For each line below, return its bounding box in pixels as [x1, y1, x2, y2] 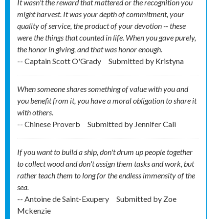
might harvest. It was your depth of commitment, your [17, 9, 184, 19]
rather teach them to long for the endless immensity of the [17, 171, 195, 180]
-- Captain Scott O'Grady [17, 56, 103, 66]
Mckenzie [17, 206, 51, 216]
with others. [17, 108, 53, 117]
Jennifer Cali [134, 119, 176, 129]
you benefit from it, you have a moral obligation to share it [17, 96, 197, 106]
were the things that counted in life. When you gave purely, [17, 33, 196, 43]
